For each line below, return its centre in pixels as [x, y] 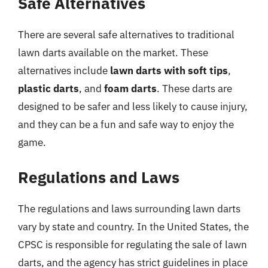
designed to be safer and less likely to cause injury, [133, 106]
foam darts [130, 88]
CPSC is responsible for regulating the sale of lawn [133, 245]
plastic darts [48, 88]
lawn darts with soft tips [169, 70]
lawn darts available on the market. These [113, 52]
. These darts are [194, 88]
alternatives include [64, 70]
